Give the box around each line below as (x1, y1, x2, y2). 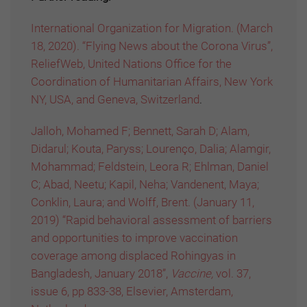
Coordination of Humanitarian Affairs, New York (31, 75, 273, 89)
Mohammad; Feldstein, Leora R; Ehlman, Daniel (31, 160, 269, 174)
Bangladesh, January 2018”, (31, 267, 171, 281)
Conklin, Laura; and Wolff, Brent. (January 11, (31, 195, 254, 210)
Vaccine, (171, 267, 216, 281)
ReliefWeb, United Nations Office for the (31, 57, 232, 71)
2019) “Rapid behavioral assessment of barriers (31, 213, 272, 228)
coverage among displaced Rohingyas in (31, 249, 236, 263)
